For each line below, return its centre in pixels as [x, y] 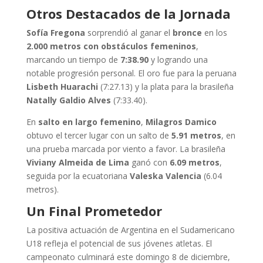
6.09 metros [194, 162]
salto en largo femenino [89, 122]
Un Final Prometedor [94, 211]
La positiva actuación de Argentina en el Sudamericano [130, 230]
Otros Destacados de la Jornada [128, 14]
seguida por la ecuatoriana [78, 176]
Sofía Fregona [55, 33]
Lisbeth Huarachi [62, 87]
